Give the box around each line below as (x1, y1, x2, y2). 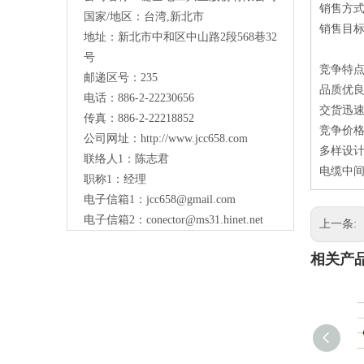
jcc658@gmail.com (146, 193, 236, 206)
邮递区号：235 (84, 71, 158, 84)
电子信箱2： (84, 214, 146, 227)
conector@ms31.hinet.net (146, 214, 263, 227)
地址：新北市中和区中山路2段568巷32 (84, 31, 277, 44)
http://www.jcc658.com (141, 132, 248, 145)
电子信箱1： (84, 193, 146, 206)
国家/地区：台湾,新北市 (84, 11, 204, 24)
